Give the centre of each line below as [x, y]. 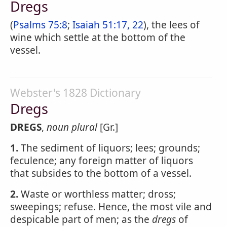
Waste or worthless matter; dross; [97, 194]
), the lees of [172, 25]
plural [84, 127]
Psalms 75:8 [40, 25]
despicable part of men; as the [81, 219]
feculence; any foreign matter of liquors [102, 161]
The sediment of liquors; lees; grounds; [109, 148]
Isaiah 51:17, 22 [108, 25]
